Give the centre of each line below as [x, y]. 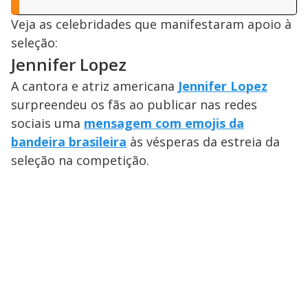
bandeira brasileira [69, 142]
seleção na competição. [80, 161]
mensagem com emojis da [164, 123]
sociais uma [47, 123]
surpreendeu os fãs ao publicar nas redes [134, 105]
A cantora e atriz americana [95, 86]
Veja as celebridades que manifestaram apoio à [151, 24]
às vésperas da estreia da [203, 142]
